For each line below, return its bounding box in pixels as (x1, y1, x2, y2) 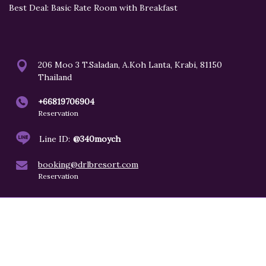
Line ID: (39, 134, 70, 144)
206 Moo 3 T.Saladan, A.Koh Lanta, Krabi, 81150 (38, 59, 222, 70)
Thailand (38, 72, 72, 83)
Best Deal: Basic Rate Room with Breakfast (9, 2, 178, 13)
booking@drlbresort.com (38, 159, 138, 170)
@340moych (73, 134, 121, 144)
